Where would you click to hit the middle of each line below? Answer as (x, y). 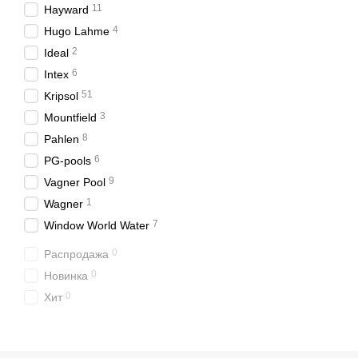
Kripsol (61, 96)
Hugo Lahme (77, 31)
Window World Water (97, 225)
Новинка (66, 276)
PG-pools (68, 161)
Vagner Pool (75, 182)
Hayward (66, 10)
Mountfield (70, 117)
